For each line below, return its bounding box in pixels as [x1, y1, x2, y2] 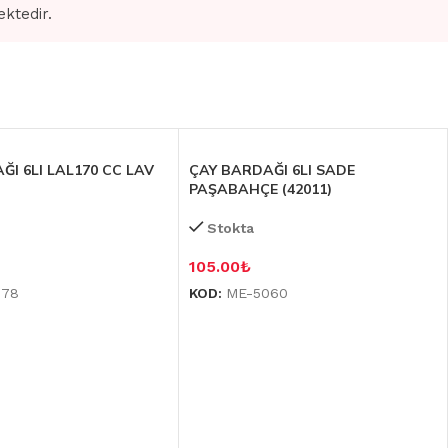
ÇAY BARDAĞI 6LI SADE [188, 161, 355, 179]
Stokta [206, 220, 254, 236]
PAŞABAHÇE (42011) [188, 180, 332, 198]
